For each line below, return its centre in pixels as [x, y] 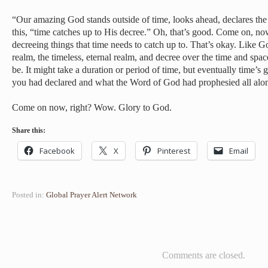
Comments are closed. [203, 255]
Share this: [29, 130]
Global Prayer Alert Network [92, 195]
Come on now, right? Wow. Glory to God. [92, 107]
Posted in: [28, 195]
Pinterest [174, 151]
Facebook [57, 151]
